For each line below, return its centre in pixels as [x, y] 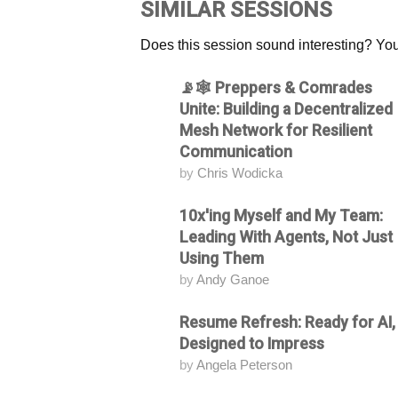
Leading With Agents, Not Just [286, 238]
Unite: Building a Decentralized [286, 110]
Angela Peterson [244, 365]
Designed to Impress [251, 344]
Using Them [221, 259]
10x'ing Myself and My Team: [281, 216]
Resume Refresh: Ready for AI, [287, 323]
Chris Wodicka [239, 173]
